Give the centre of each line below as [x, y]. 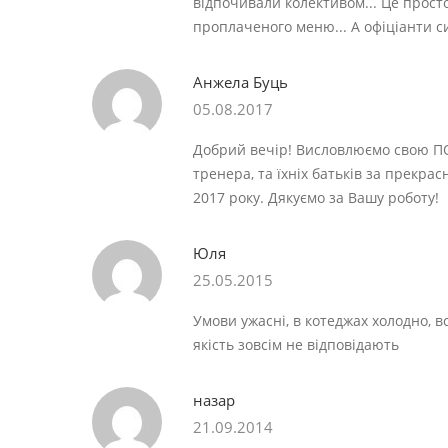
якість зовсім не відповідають [295, 344]
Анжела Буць [240, 81]
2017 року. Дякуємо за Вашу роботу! [315, 197]
